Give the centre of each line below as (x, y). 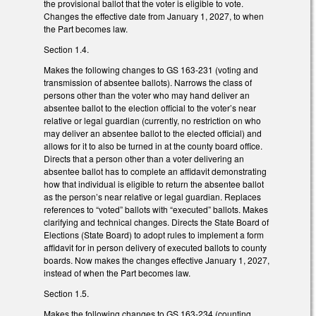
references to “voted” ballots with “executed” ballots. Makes (156, 209)
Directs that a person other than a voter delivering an (144, 158)
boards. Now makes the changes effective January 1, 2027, (157, 260)
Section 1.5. (66, 293)
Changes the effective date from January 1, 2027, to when (154, 16)
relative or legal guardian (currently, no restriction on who (152, 120)
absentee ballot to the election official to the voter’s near (150, 107)
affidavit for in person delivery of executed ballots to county (155, 247)
